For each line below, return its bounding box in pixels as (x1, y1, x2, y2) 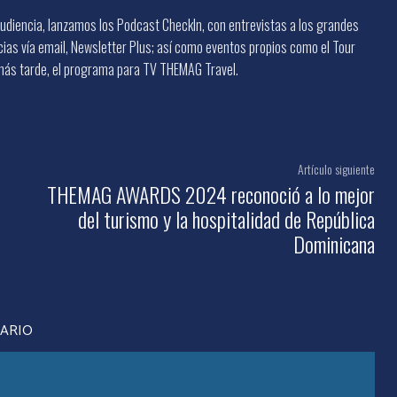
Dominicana (292, 227, 375, 260)
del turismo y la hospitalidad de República (77, 202, 375, 235)
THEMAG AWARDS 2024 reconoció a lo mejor (46, 177, 375, 210)
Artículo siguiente (297, 159, 375, 178)
